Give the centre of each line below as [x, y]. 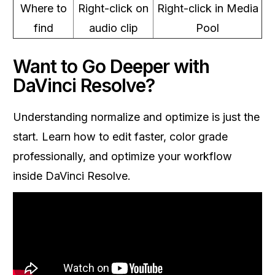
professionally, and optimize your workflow [122, 156]
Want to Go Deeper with [111, 66]
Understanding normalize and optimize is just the [136, 117]
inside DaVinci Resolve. [72, 176]
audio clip [113, 28]
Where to [43, 8]
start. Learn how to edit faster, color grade [120, 137]
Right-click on [113, 8]
